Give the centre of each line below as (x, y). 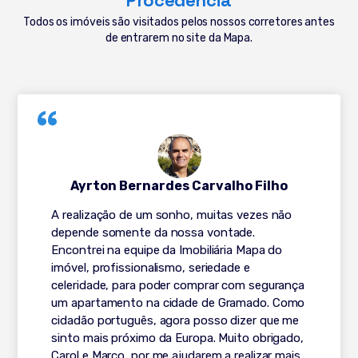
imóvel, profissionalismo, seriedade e (151, 267)
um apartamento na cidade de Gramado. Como (178, 302)
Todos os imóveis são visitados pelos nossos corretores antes (179, 22)
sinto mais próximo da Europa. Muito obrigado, (177, 338)
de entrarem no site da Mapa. (179, 38)
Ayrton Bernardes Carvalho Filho (179, 185)
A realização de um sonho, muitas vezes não (172, 215)
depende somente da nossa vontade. (153, 232)
